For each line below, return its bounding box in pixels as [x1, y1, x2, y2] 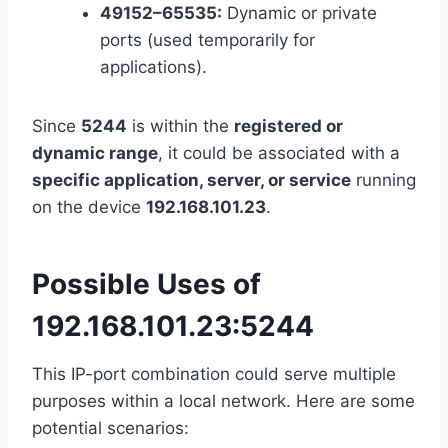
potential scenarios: [32, 418, 189, 439]
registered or [234, 116, 343, 137]
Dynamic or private [222, 3, 377, 24]
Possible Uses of [32, 267, 261, 302]
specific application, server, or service [32, 170, 351, 191]
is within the [127, 116, 234, 137]
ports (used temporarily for [100, 30, 315, 51]
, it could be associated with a [158, 143, 400, 164]
